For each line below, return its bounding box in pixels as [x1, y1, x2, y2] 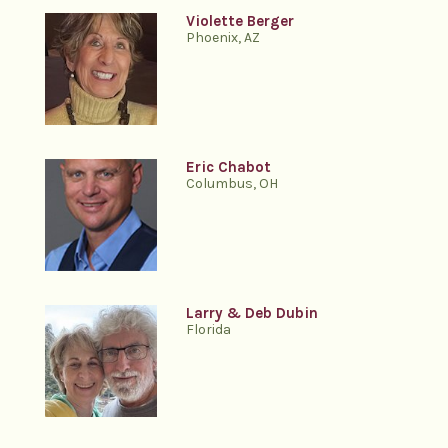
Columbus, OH [186, 175, 279, 193]
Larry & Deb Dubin [186, 304, 319, 322]
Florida [186, 321, 232, 338]
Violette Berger [186, 12, 295, 31]
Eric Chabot [186, 158, 272, 177]
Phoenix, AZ [186, 29, 261, 47]
